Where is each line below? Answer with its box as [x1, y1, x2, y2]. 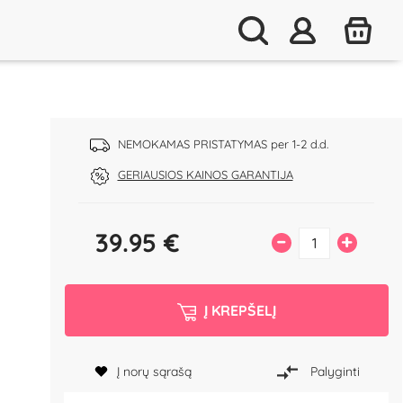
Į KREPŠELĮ [203, 301, 276, 319]
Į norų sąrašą [116, 363, 192, 380]
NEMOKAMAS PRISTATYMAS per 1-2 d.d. [117, 137, 328, 151]
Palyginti [309, 363, 360, 380]
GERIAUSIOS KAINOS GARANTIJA [117, 167, 293, 182]
